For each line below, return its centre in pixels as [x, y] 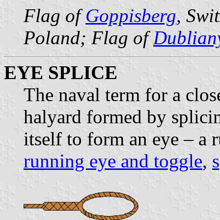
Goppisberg [131, 15]
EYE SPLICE [61, 72]
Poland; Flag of [88, 37]
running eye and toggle [113, 161]
